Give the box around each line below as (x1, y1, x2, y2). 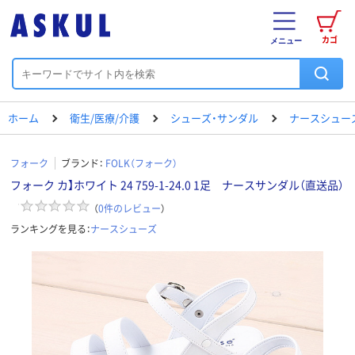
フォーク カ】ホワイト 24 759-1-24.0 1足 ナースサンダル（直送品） (10, 177, 344, 193)
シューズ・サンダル (170, 110, 258, 125)
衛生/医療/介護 (70, 110, 139, 125)
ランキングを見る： (10, 221, 90, 235)
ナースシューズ (90, 221, 157, 235)
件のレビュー (104, 200, 161, 215)
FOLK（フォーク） (105, 156, 177, 170)
